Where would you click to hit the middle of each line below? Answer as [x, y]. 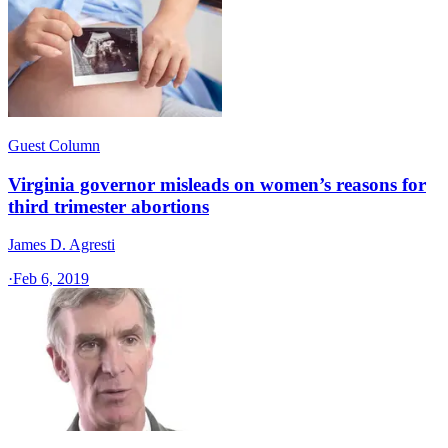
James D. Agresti [61, 245]
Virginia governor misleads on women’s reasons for [217, 184]
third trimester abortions [108, 206]
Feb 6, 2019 [51, 279]
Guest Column [54, 145]
